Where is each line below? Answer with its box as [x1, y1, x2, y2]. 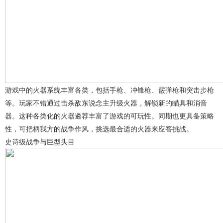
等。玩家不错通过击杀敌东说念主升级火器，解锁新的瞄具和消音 [5, 98, 207, 108]
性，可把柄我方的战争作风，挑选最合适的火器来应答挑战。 [5, 123, 193, 134]
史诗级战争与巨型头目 [5, 136, 75, 147]
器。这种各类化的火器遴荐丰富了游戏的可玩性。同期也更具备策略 [5, 111, 214, 121]
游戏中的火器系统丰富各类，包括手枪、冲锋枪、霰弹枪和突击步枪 [5, 85, 214, 95]
